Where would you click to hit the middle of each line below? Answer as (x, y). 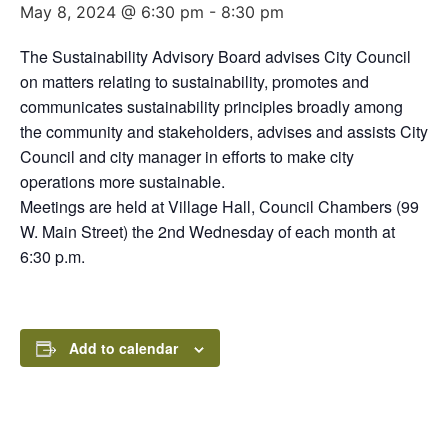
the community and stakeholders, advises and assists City (224, 132)
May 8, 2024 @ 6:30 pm (112, 12)
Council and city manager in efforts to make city (187, 157)
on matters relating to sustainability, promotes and (194, 82)
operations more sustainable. (122, 182)
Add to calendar (123, 348)
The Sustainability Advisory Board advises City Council (215, 57)
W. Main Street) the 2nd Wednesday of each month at (207, 232)
